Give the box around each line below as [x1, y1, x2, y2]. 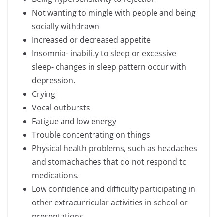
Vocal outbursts [32, 102, 90, 113]
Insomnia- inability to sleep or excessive [32, 48, 176, 59]
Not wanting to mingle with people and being [32, 7, 196, 18]
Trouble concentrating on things [32, 129, 150, 140]
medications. [32, 170, 79, 181]
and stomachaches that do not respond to [32, 156, 187, 168]
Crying [32, 89, 55, 100]
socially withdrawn [32, 21, 99, 32]
